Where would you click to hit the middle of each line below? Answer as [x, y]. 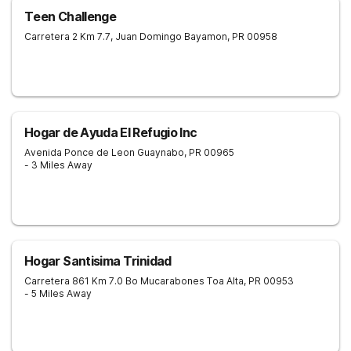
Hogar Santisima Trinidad [98, 261]
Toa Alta [225, 281]
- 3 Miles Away [58, 165]
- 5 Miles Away [58, 293]
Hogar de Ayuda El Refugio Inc [111, 132]
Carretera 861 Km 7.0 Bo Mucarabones [114, 281]
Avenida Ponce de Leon [80, 152]
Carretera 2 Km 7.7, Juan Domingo [103, 36]
